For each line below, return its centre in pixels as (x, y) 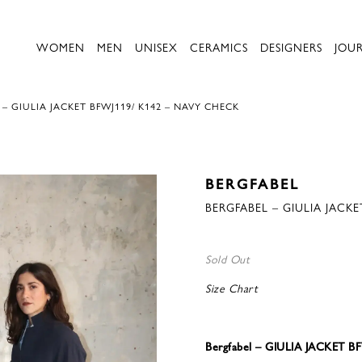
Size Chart (232, 288)
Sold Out (227, 259)
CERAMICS (219, 47)
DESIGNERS (291, 47)
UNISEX (156, 47)
